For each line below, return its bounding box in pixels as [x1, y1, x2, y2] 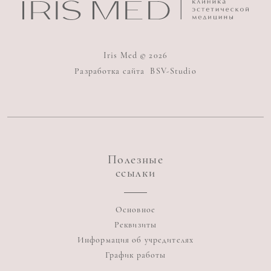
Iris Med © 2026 [103, 50, 168, 61]
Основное [116, 204, 155, 215]
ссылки [115, 166, 156, 181]
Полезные [107, 152, 164, 168]
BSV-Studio [150, 66, 197, 77]
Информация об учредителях [77, 235, 194, 246]
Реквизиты [114, 220, 157, 230]
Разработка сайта [74, 66, 148, 77]
